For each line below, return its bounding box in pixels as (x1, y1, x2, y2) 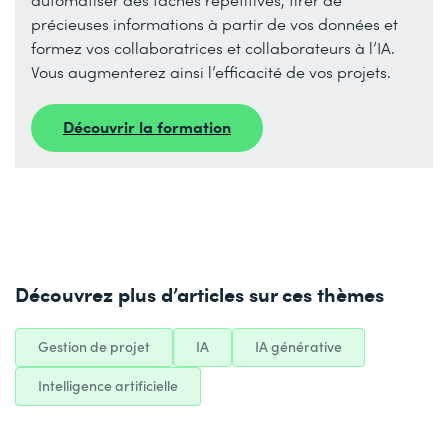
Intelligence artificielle (38, 375, 178, 395)
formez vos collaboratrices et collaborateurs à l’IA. (31, 36, 395, 58)
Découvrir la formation (63, 114, 231, 137)
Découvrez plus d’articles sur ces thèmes (15, 279, 384, 307)
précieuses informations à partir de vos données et (31, 12, 398, 34)
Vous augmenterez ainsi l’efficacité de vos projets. (31, 60, 391, 82)
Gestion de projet (38, 336, 150, 356)
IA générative (255, 336, 342, 356)
